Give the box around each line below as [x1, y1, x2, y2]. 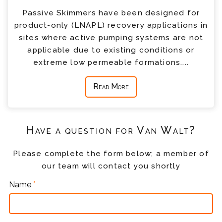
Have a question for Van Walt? [26, 123, 196, 136]
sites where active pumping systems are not [18, 33, 204, 42]
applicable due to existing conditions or [27, 45, 195, 55]
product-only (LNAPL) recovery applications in [14, 20, 208, 30]
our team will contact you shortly [42, 162, 180, 171]
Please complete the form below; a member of [13, 149, 209, 159]
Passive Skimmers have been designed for [22, 8, 200, 17]
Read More [93, 82, 129, 92]
